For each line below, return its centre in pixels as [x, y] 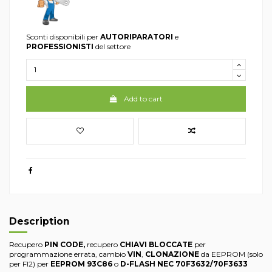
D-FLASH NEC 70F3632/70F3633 [183, 264]
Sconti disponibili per [63, 36]
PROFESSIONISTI [60, 46]
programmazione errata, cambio [68, 254]
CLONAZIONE [172, 254]
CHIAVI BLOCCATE [156, 245]
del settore [112, 46]
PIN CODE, [65, 245]
